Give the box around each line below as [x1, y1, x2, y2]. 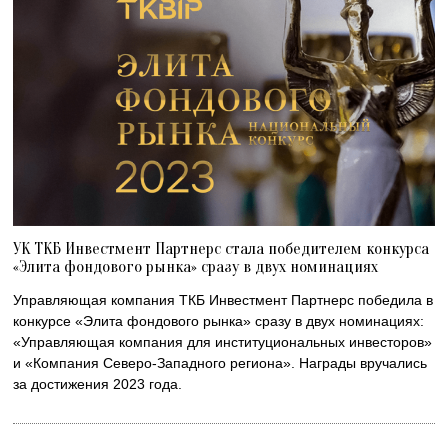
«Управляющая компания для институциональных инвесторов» [13, 333, 433, 350]
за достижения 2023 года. [13, 375, 183, 392]
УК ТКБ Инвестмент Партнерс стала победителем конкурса [13, 238, 430, 258]
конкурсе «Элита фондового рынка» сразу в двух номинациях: [13, 312, 425, 329]
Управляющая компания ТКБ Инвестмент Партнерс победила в [13, 291, 434, 308]
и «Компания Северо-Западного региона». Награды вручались [13, 354, 428, 371]
